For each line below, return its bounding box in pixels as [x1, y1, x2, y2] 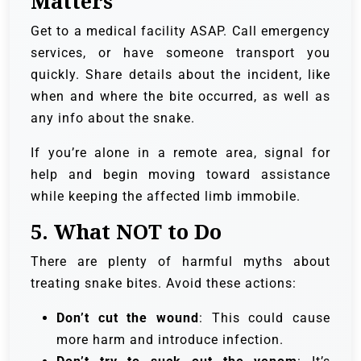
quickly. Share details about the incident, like [31, 67, 330, 83]
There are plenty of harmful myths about [31, 254, 330, 270]
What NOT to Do [54, 218, 222, 246]
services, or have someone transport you [31, 45, 330, 61]
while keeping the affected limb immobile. [31, 189, 301, 205]
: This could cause [199, 310, 330, 326]
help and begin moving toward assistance [31, 167, 330, 183]
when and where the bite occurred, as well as [31, 89, 330, 105]
